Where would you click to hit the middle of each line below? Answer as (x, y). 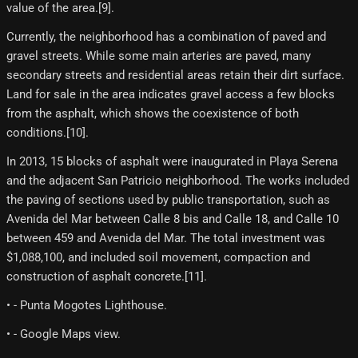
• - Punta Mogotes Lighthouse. (87, 306)
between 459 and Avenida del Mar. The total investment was (166, 239)
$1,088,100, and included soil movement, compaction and (158, 258)
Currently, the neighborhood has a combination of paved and (166, 37)
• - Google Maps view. (64, 334)
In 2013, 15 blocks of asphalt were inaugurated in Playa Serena (172, 162)
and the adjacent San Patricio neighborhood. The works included (178, 181)
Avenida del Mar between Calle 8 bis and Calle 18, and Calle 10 (173, 219)
